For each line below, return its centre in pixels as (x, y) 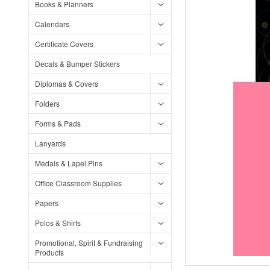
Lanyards (50, 143)
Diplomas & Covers (67, 83)
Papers (47, 203)
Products (49, 252)
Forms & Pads (58, 123)
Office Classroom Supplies (78, 183)
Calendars (52, 24)
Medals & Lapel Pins (69, 163)
